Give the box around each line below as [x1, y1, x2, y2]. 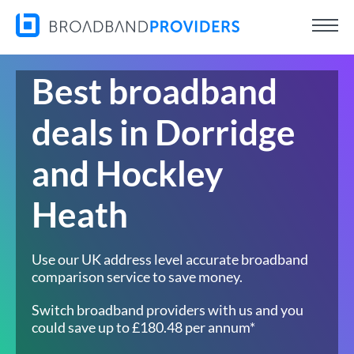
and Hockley [32, 153, 223, 194]
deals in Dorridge [32, 111, 296, 153]
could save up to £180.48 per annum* [32, 318, 255, 336]
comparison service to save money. [32, 268, 243, 285]
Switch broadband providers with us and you [32, 301, 303, 318]
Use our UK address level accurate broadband [32, 250, 308, 268]
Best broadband [32, 70, 277, 111]
